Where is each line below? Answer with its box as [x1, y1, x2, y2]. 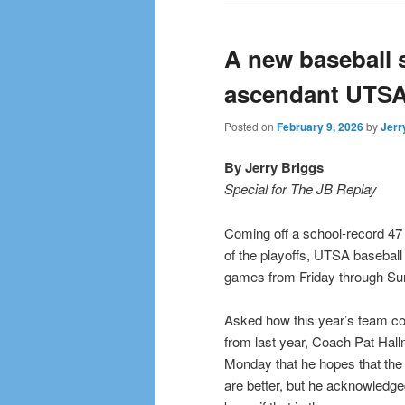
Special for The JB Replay [224, 179, 377, 199]
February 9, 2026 [277, 118, 363, 135]
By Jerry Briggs [224, 157, 324, 178]
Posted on [224, 118, 277, 134]
